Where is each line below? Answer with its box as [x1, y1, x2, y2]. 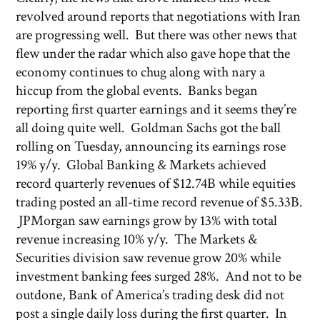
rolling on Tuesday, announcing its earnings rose [16, 137, 286, 156]
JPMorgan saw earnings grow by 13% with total [16, 211, 277, 230]
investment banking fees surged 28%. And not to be [16, 267, 301, 286]
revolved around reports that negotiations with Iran [16, 7, 301, 26]
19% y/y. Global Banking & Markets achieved [16, 156, 266, 174]
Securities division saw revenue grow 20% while [16, 249, 281, 267]
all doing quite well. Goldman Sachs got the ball [16, 119, 281, 137]
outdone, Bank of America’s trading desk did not [16, 286, 284, 304]
